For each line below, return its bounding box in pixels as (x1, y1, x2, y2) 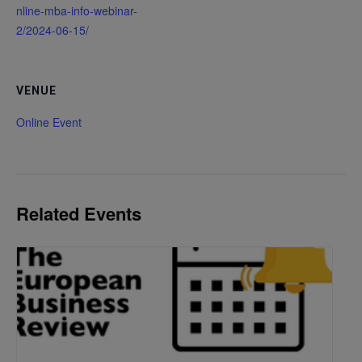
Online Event (16, 114, 82, 130)
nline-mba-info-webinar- (16, 2, 137, 19)
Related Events (16, 200, 141, 226)
